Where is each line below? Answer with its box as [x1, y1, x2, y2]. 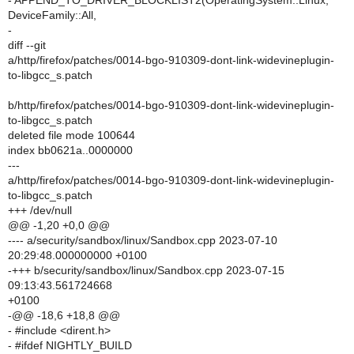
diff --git [8, 39, 46, 51]
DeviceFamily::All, [8, 9, 96, 21]
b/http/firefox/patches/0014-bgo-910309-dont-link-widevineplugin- [8, 99, 334, 111]
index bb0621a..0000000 [8, 144, 133, 156]
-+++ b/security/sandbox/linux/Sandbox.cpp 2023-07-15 [8, 264, 284, 277]
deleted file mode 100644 [8, 129, 135, 141]
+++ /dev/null [8, 204, 72, 217]
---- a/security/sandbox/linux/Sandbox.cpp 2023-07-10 [8, 234, 277, 247]
